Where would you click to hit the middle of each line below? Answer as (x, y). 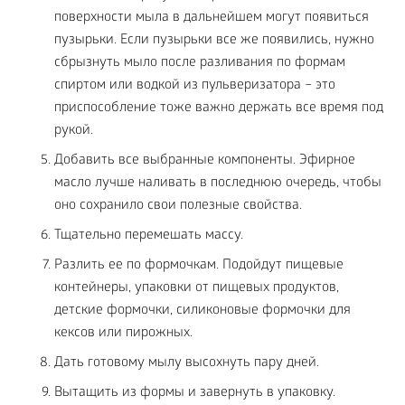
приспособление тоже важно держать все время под (219, 109)
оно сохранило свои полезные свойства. (178, 207)
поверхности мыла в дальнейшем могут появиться (212, 19)
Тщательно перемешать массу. (149, 236)
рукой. (74, 132)
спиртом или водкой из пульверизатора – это (195, 86)
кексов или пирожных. (123, 334)
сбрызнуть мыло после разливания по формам (200, 64)
